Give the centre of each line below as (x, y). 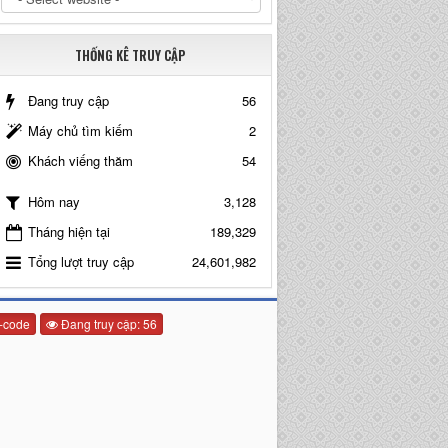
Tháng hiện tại (68, 231)
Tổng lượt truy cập (80, 261)
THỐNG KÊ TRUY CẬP (131, 54)
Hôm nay (53, 202)
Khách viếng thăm (80, 160)
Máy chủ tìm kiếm (80, 130)
